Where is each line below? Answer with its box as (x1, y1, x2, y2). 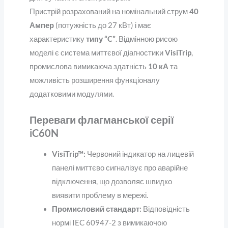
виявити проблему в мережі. (51, 190, 148, 199)
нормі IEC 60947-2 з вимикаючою (51, 218, 167, 227)
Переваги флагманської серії (29, 113, 174, 126)
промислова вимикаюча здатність (29, 62, 148, 71)
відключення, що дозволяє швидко (51, 177, 172, 186)
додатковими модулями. (29, 90, 114, 99)
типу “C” (85, 35, 116, 44)
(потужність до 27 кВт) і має (53, 21, 151, 30)
